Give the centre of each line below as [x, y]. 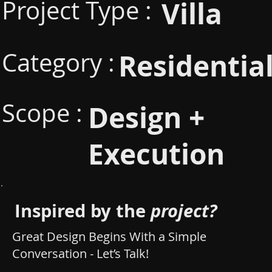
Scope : [42, 113]
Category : [58, 62]
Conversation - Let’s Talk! [80, 253]
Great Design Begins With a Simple [109, 236]
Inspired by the [83, 211]
